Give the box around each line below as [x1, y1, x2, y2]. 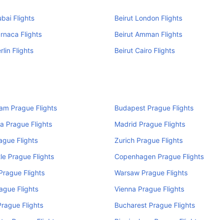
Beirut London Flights [114, 14, 182, 22]
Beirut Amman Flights [114, 30, 182, 38]
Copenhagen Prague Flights [114, 152, 204, 161]
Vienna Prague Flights [114, 185, 184, 193]
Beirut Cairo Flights [114, 46, 175, 55]
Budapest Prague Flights [114, 104, 193, 112]
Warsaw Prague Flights [114, 168, 188, 177]
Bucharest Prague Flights [114, 201, 195, 209]
